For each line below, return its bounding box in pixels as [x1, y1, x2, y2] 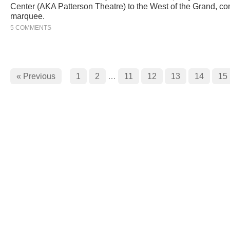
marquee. [10, 12, 45, 21]
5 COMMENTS [10, 24, 51, 31]
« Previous [16, 72, 55, 81]
